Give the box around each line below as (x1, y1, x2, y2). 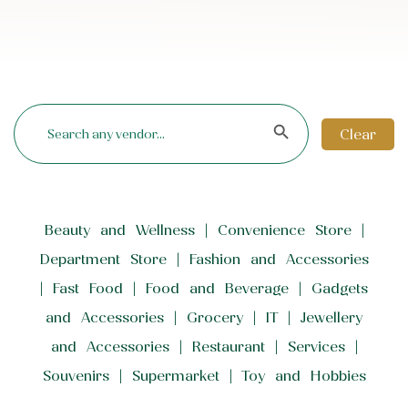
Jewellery (300, 308, 362, 327)
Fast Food (53, 279, 123, 298)
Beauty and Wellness (44, 220, 195, 240)
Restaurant (191, 337, 265, 356)
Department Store (39, 250, 167, 269)
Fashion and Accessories (189, 250, 369, 269)
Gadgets (311, 279, 368, 298)
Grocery (187, 308, 243, 327)
